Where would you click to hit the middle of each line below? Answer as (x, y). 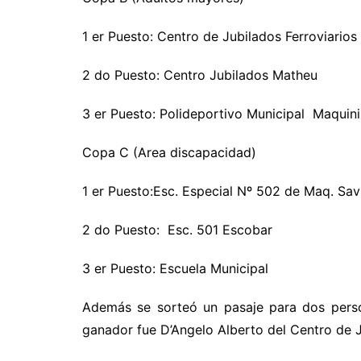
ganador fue (121, 330)
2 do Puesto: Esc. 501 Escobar (177, 230)
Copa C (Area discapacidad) (169, 153)
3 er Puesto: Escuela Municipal (175, 269)
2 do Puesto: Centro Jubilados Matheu (200, 75)
